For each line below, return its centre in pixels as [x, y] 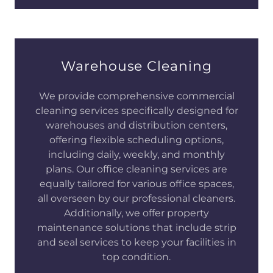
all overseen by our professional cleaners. [136, 199]
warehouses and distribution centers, [136, 126]
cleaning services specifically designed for [136, 111]
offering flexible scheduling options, [136, 140]
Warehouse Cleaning [136, 66]
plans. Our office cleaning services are [136, 169]
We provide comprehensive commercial [136, 96]
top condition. [136, 257]
